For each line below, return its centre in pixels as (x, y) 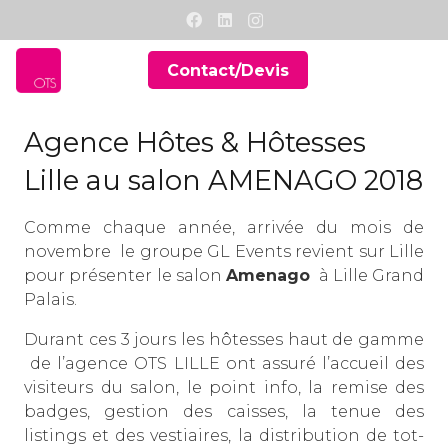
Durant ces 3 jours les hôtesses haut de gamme (224, 340)
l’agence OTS (112, 364)
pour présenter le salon (125, 276)
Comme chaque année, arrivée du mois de (224, 228)
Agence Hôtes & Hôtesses (195, 142)
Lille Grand (378, 276)
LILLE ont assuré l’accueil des (295, 364)
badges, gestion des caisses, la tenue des (224, 412)
